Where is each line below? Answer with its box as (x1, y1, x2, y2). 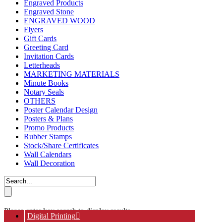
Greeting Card (24, 43, 68, 52)
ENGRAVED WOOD (24, 16, 95, 25)
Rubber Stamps (24, 132, 72, 141)
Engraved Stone (24, 7, 74, 16)
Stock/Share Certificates (24, 141, 99, 150)
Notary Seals (24, 88, 64, 97)
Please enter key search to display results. (4, 207, 132, 216)
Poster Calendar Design (24, 106, 98, 114)
